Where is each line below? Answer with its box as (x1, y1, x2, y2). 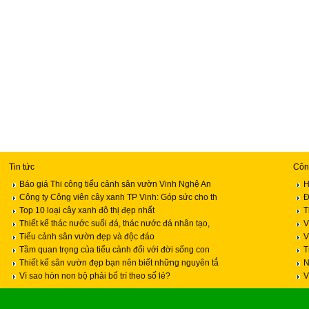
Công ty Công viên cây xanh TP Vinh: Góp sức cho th (19, 192, 217, 202)
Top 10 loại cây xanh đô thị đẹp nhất (19, 206, 154, 215)
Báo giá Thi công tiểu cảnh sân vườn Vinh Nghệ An (19, 179, 211, 189)
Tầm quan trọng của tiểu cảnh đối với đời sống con (19, 245, 210, 255)
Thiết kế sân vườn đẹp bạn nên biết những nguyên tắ (19, 258, 219, 268)
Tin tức (9, 162, 34, 172)
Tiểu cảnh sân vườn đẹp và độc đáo (19, 232, 154, 241)
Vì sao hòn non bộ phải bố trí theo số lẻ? (19, 271, 170, 281)
